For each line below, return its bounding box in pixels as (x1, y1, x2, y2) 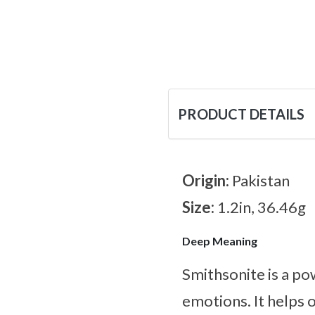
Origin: (182, 171, 232, 191)
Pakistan (232, 171, 290, 191)
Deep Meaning (182, 234, 257, 248)
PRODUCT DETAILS (178, 105, 304, 123)
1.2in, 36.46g (217, 198, 306, 217)
